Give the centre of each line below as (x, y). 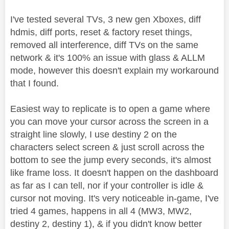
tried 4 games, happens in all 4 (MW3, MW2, (101, 211)
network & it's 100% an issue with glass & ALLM (108, 58)
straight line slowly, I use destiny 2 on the (94, 134)
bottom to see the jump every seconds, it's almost (111, 160)
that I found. (35, 83)
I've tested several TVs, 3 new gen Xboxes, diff (106, 19)
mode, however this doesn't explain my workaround (114, 70)
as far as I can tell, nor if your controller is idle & (107, 185)
